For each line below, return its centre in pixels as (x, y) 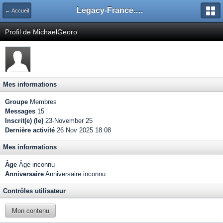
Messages (20, 111)
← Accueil (17, 10)
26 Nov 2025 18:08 (83, 130)
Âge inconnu (36, 165)
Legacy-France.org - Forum (139, 10)
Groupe (16, 102)
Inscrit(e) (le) (24, 121)
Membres (42, 102)
